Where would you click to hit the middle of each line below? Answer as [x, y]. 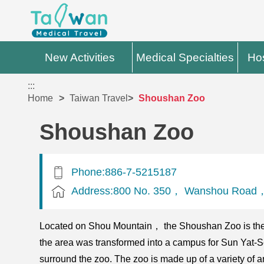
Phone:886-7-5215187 [124, 171]
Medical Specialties [185, 57]
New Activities [80, 57]
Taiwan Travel [99, 98]
